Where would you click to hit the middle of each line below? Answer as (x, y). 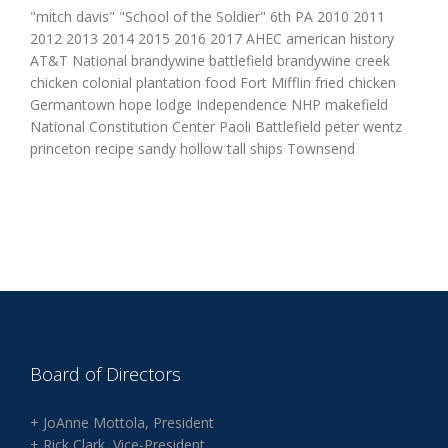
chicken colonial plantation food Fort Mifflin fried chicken (213, 82)
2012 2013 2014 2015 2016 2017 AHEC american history (212, 38)
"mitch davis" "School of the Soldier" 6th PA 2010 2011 (207, 16)
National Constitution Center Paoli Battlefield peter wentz (216, 126)
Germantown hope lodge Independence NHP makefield (209, 104)
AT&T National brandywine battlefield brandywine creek (210, 60)
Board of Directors (105, 373)
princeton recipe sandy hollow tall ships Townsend (192, 148)
